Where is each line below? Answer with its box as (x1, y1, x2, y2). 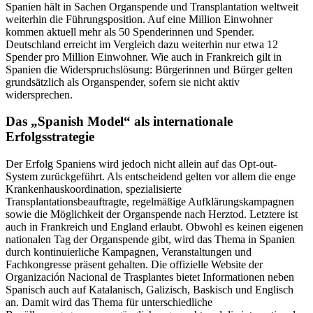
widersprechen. (6, 88, 73, 101)
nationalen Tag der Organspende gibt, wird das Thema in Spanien (6, 233, 295, 246)
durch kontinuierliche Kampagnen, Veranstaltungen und (6, 246, 252, 259)
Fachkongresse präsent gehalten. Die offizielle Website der (6, 259, 263, 271)
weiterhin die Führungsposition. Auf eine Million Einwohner (6, 13, 272, 25)
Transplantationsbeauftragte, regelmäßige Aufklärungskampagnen (6, 196, 294, 208)
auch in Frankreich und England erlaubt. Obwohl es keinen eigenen (6, 221, 303, 233)
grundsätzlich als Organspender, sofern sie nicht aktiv (6, 75, 240, 88)
